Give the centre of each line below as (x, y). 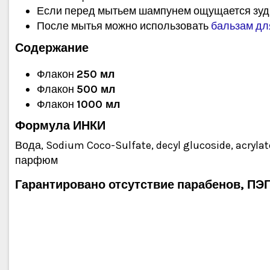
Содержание (52, 47)
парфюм (36, 161)
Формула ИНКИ (60, 126)
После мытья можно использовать (124, 26)
